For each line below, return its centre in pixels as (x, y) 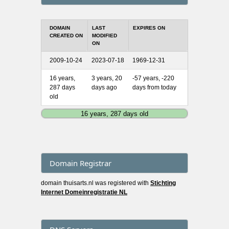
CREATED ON (66, 35)
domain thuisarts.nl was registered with (96, 183)
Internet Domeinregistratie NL (84, 192)
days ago (104, 87)
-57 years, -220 (153, 78)
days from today (154, 87)
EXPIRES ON (149, 28)
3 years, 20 (107, 78)
